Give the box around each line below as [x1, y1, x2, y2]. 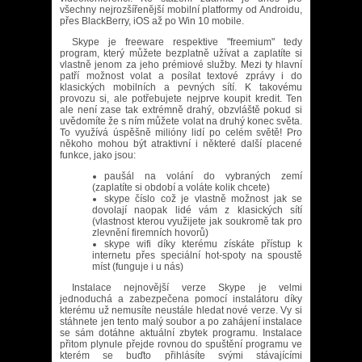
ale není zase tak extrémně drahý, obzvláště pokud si [60, 104, 302, 116]
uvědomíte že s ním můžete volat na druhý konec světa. [60, 116, 302, 127]
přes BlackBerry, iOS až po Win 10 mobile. [60, 15, 244, 27]
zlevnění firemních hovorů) [92, 227, 208, 238]
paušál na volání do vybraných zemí [104, 170, 302, 182]
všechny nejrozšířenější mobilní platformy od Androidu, [60, 4, 302, 15]
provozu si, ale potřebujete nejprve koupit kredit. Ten [60, 93, 302, 104]
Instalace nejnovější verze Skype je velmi [72, 282, 302, 293]
